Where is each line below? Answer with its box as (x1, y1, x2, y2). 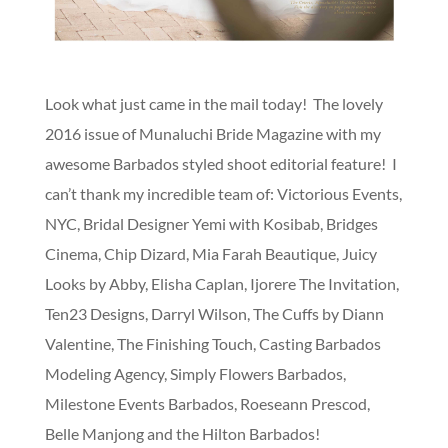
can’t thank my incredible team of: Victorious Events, (44, 184, 402, 204)
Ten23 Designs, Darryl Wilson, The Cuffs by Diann (44, 304, 384, 324)
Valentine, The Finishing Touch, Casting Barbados (44, 334, 381, 354)
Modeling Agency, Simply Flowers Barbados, (44, 364, 346, 384)
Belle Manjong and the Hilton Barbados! (44, 424, 320, 444)
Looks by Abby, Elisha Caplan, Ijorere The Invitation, (44, 274, 399, 294)
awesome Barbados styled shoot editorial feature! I (44, 154, 397, 174)
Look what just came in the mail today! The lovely (44, 94, 383, 114)
